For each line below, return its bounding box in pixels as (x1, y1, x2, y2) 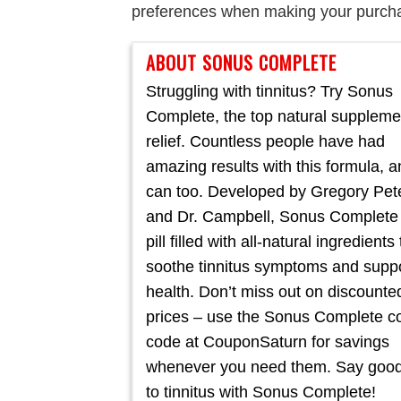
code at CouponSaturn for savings (146, 333, 389, 351)
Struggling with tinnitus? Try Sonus (146, 82, 393, 100)
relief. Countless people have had (146, 132, 385, 150)
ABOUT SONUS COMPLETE (146, 49, 337, 76)
